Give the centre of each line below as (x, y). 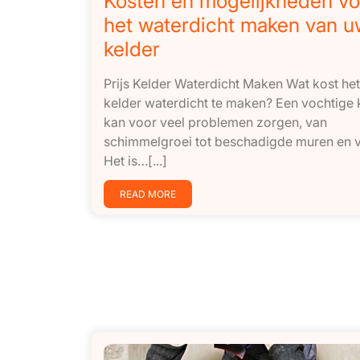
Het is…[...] (135, 160)
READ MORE (148, 194)
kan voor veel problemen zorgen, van (215, 122)
